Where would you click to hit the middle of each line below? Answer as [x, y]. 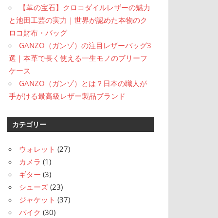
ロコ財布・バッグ [38, 33]
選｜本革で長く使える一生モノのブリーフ [78, 58]
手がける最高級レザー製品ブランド [67, 96]
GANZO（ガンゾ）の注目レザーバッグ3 [85, 45]
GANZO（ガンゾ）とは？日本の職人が [83, 83]
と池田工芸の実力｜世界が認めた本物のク [78, 20]
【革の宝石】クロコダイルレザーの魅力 [85, 8]
